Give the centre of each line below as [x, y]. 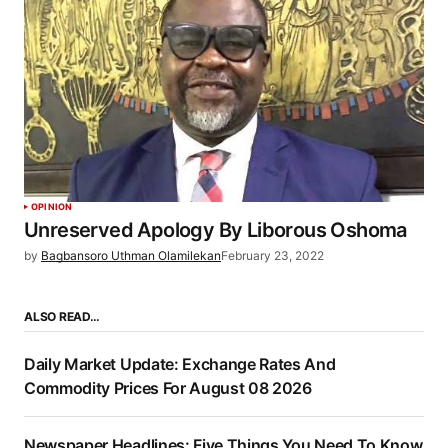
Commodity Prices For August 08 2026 [168, 388]
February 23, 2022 [272, 256]
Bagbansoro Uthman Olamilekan [131, 256]
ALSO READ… [62, 317]
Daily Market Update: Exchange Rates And [180, 364]
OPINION [52, 207]
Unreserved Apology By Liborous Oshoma [215, 230]
